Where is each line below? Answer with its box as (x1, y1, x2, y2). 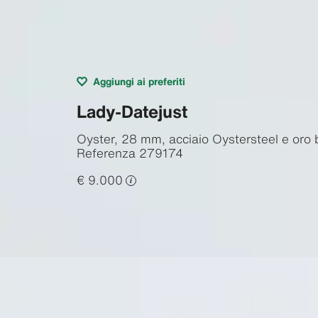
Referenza (76, 143, 136, 162)
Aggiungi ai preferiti (92, 73, 185, 89)
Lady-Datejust (76, 98, 187, 124)
